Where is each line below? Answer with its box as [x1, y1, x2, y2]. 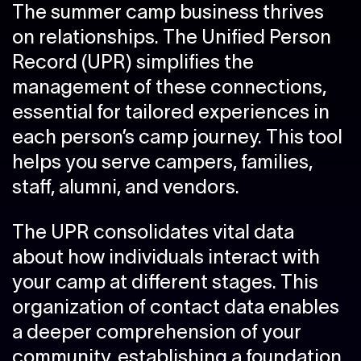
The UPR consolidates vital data [12, 221, 294, 243]
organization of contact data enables [12, 296, 339, 317]
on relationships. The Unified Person [12, 26, 331, 48]
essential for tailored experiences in [12, 101, 330, 122]
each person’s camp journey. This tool [12, 126, 342, 147]
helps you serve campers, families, [12, 151, 313, 172]
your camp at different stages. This [12, 271, 318, 293]
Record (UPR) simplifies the [12, 51, 254, 73]
